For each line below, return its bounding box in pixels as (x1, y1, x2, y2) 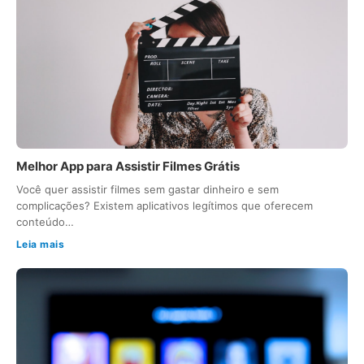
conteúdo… (16, 214, 74, 228)
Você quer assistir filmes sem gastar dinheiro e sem (16, 182, 279, 196)
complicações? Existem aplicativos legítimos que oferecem (16, 198, 313, 212)
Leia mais (16, 237, 65, 250)
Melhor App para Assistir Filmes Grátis (16, 158, 240, 174)
